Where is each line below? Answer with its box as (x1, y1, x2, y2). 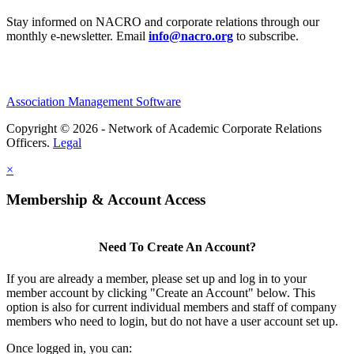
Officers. (6, 135, 53, 149)
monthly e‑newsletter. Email (6, 28, 149, 43)
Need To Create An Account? (98, 240, 256, 254)
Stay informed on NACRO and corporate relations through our (6, 14, 319, 28)
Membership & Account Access (6, 191, 205, 209)
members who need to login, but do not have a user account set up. (6, 314, 338, 328)
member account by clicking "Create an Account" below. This (6, 285, 315, 299)
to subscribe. (233, 28, 299, 43)
